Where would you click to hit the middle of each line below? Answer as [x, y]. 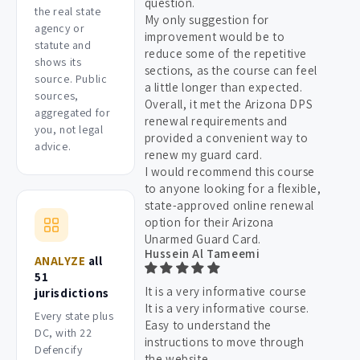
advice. [53, 146]
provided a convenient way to [226, 138]
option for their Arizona [209, 223]
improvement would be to [215, 37]
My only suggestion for [207, 20]
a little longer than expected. [223, 88]
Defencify [59, 349]
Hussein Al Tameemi [202, 254]
